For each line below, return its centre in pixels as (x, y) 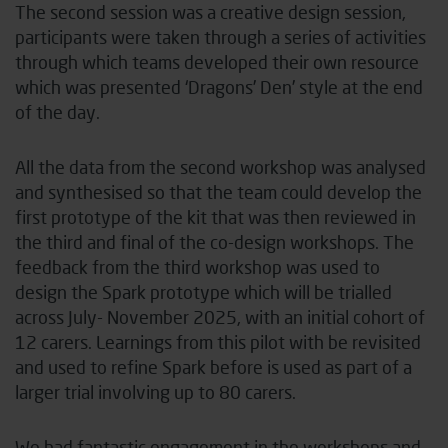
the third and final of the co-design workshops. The (214, 241)
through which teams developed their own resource (217, 61)
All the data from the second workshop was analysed (220, 166)
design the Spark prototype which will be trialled (203, 291)
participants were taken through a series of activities (220, 36)
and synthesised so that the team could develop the (218, 191)
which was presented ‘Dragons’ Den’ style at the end (219, 86)
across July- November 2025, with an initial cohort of (220, 316)
